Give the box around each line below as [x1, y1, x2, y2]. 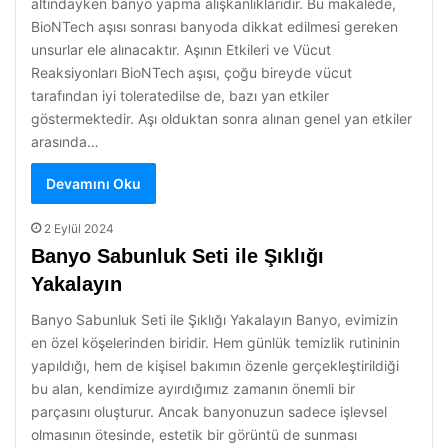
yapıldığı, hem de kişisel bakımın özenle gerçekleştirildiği [31, 357, 399, 374]
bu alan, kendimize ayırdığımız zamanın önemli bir [31, 380, 355, 397]
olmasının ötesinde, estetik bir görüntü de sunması [31, 426, 357, 443]
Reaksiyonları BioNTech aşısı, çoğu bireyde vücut [31, 64, 352, 81]
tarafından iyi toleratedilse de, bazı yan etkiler [31, 87, 329, 104]
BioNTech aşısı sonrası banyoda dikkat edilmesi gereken [31, 18, 398, 35]
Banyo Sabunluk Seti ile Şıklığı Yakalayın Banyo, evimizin [31, 311, 398, 328]
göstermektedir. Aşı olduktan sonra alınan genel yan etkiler [31, 110, 412, 127]
